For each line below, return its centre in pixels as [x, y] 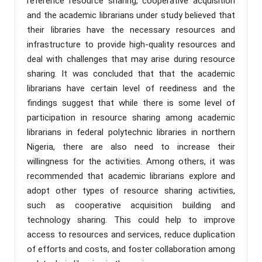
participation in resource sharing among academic [131, 117]
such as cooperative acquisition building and [131, 205]
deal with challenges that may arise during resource [131, 59]
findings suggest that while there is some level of [131, 103]
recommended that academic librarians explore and [131, 176]
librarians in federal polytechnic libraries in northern [131, 132]
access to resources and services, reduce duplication [131, 234]
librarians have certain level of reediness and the [131, 88]
